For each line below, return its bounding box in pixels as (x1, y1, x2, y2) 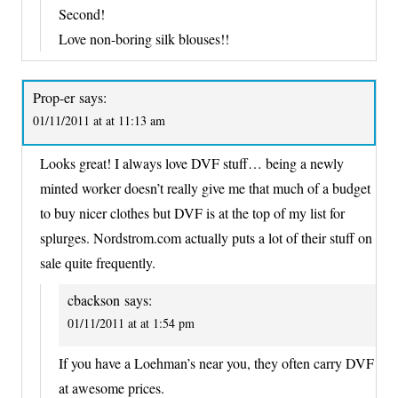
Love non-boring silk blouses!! (59, 29, 229, 49)
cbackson (68, 290, 120, 309)
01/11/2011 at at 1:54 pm (68, 314, 195, 331)
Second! (59, 4, 105, 24)
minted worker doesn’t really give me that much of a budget (40, 178, 370, 197)
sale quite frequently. (40, 252, 155, 272)
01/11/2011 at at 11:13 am (33, 112, 165, 130)
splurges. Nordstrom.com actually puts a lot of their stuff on (40, 227, 372, 247)
